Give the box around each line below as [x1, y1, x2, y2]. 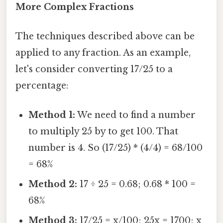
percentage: [15, 80, 68, 92]
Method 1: [28, 110, 76, 121]
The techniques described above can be [15, 31, 195, 42]
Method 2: [28, 179, 78, 190]
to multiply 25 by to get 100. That [28, 126, 179, 137]
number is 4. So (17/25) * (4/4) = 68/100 [28, 142, 203, 154]
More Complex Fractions [15, 1, 134, 12]
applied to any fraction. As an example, [15, 47, 191, 59]
